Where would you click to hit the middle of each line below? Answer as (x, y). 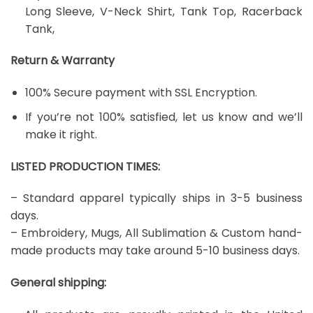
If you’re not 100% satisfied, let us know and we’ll (163, 117)
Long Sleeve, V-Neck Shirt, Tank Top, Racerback (163, 11)
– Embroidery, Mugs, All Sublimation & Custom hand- (156, 233)
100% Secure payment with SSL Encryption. (141, 93)
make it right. (61, 134)
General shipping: (58, 283)
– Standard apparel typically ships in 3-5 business (156, 198)
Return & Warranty (63, 61)
